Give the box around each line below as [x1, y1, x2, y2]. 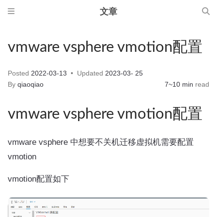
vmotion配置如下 [8, 174, 69, 184]
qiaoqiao [17, 81, 44, 88]
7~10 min [165, 81, 193, 88]
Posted [8, 70, 31, 77]
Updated [75, 70, 105, 77]
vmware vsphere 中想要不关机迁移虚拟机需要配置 [8, 137, 194, 147]
